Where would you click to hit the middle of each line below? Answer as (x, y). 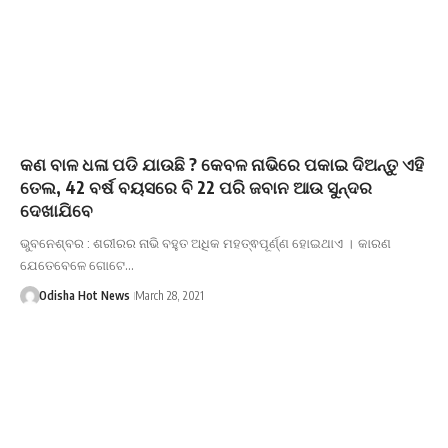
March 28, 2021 (169, 295)
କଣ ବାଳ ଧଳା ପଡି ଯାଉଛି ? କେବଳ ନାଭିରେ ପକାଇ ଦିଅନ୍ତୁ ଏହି (222, 163)
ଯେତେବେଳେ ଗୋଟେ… (77, 264)
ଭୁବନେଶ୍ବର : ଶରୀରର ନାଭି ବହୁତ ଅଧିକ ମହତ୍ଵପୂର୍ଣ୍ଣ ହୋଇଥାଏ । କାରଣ (205, 242)
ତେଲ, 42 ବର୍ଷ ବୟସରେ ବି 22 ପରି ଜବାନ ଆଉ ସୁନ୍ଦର (196, 186)
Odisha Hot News (84, 295)
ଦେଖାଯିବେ (56, 209)
